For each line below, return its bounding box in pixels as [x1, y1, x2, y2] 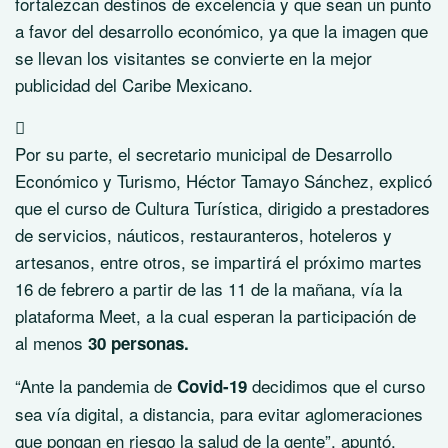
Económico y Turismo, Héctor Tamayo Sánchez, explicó [15, 167, 432, 193]
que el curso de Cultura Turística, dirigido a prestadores [15, 194, 430, 220]
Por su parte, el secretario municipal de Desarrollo [15, 140, 392, 166]
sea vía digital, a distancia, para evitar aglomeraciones [15, 400, 423, 426]
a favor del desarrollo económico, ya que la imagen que [15, 17, 428, 43]
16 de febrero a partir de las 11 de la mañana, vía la [15, 275, 402, 301]
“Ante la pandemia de [15, 372, 177, 398]
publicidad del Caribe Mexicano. [15, 71, 253, 97]
